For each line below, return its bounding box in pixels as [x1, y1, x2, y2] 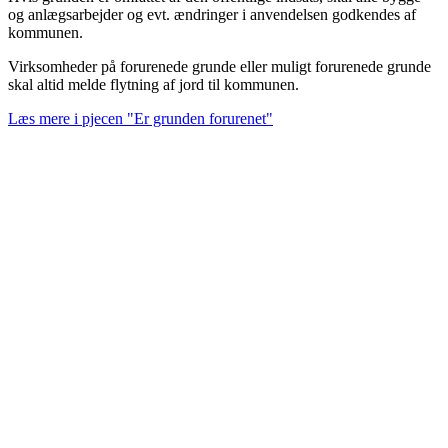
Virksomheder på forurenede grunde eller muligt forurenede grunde [8, 57, 431, 75]
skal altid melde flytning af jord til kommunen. [8, 75, 299, 93]
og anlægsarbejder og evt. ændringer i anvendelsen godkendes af [8, 5, 416, 23]
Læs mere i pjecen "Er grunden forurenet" [8, 109, 273, 127]
